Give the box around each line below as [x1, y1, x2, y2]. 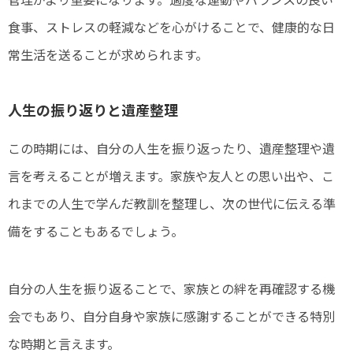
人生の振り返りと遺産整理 [8, 98, 178, 120]
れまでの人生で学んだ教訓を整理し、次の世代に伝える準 [8, 193, 336, 213]
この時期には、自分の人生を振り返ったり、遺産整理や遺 [8, 138, 335, 158]
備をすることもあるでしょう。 [8, 221, 184, 240]
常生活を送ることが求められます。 [8, 44, 208, 64]
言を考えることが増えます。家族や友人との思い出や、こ [8, 165, 334, 185]
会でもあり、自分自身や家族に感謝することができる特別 [8, 306, 335, 325]
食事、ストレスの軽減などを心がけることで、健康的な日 [8, 17, 335, 36]
